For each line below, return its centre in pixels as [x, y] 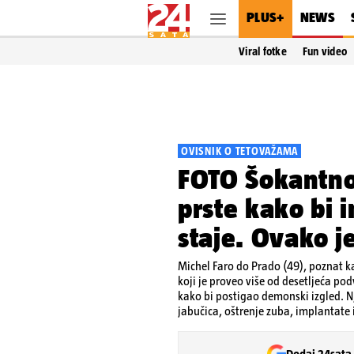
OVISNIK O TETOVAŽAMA [239, 151]
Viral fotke [263, 51]
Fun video [325, 51]
